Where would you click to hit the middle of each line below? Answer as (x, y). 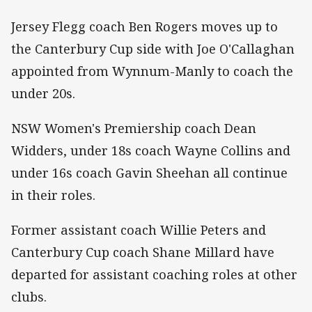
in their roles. (53, 195)
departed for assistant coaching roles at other (154, 275)
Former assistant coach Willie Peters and (139, 230)
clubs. (29, 297)
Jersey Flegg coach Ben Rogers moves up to (145, 27)
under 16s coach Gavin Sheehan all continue (149, 173)
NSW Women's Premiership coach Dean (134, 128)
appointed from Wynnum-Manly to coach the (152, 71)
